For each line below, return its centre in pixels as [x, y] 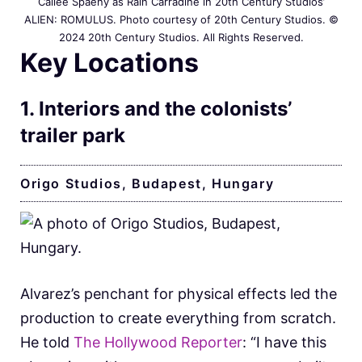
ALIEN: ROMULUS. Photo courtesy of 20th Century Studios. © [181, 19]
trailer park [73, 135]
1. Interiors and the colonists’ [156, 108]
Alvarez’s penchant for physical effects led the [179, 293]
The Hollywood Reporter [158, 342]
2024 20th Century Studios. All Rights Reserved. [181, 37]
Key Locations [109, 62]
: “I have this [284, 342]
